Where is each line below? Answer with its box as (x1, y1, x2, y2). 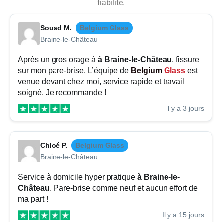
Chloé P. (40, 141, 67, 150)
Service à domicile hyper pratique (18, 173, 137, 182)
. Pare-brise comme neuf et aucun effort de (50, 184, 198, 193)
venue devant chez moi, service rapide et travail (18, 77, 184, 86)
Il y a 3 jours (166, 104, 204, 112)
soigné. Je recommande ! (18, 88, 106, 97)
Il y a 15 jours (162, 211, 204, 219)
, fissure (172, 55, 199, 64)
